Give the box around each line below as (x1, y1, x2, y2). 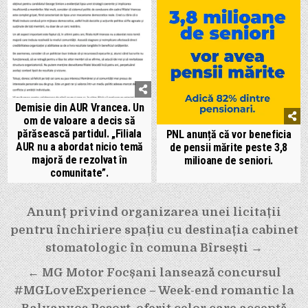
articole (7, 237, 76, 263)
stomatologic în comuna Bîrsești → (45, 241, 263, 254)
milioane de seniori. (184, 153, 274, 167)
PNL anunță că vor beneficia (166, 127, 291, 141)
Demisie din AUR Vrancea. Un (14, 100, 144, 114)
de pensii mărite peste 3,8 (169, 140, 288, 154)
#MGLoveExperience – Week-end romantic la (14, 283, 294, 297)
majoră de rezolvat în (32, 153, 127, 166)
